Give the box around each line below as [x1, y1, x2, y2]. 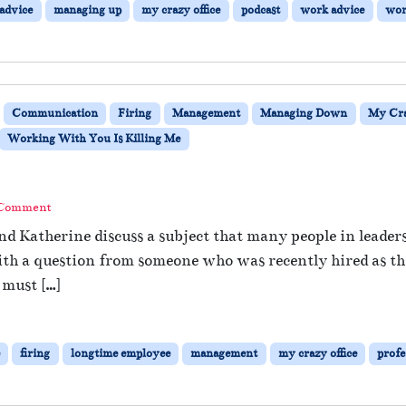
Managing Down [260, 106, 348, 121]
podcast [240, 3, 280, 18]
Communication [11, 106, 98, 121]
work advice [300, 3, 365, 18]
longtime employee [70, 346, 170, 362]
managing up [53, 3, 121, 18]
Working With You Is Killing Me [7, 131, 181, 147]
